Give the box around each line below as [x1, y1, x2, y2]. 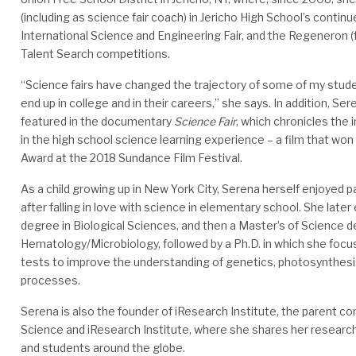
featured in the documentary [21, 114, 174, 128]
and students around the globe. [21, 341, 185, 354]
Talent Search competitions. [21, 47, 170, 60]
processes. [21, 273, 80, 287]
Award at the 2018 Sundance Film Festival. [21, 151, 242, 164]
